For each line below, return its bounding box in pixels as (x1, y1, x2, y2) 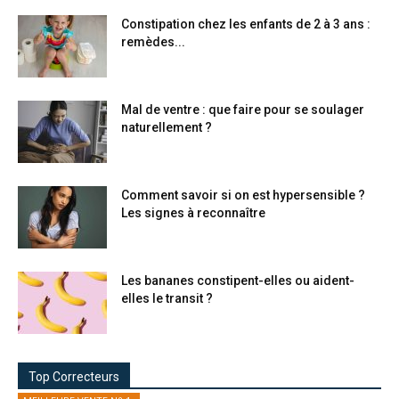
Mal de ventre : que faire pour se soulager (121, 102, 364, 118)
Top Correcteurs (28, 370, 119, 385)
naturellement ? (121, 120, 212, 135)
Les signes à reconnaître (121, 206, 265, 221)
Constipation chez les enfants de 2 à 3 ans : (121, 17, 370, 32)
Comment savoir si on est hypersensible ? (121, 188, 365, 203)
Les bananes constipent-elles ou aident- (121, 273, 354, 289)
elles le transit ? (121, 291, 213, 306)
